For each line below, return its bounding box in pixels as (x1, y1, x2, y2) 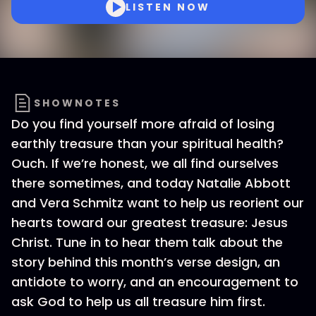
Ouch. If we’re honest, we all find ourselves (11, 154, 279, 172)
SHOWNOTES (34, 96, 121, 110)
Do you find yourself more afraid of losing (11, 115, 274, 133)
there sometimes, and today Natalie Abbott (11, 174, 291, 192)
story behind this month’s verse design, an (11, 253, 280, 271)
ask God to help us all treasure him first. (11, 293, 265, 310)
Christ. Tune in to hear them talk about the (11, 233, 283, 251)
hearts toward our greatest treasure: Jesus (11, 214, 288, 231)
